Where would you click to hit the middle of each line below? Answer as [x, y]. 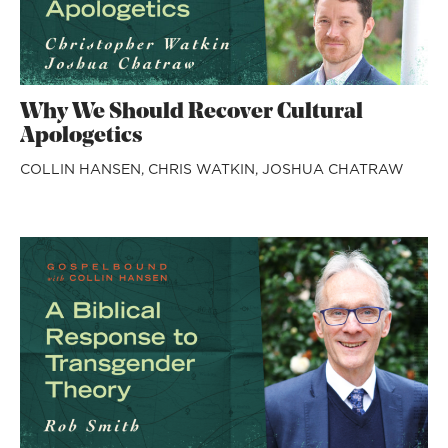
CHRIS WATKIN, [205, 169]
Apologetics [81, 136]
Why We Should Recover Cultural [191, 112]
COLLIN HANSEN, [84, 169]
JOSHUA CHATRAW [333, 169]
